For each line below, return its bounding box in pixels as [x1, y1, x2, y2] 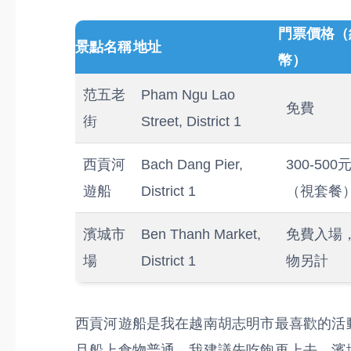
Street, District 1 [141, 114, 241, 129]
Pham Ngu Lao [141, 87, 235, 103]
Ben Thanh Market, [141, 226, 261, 242]
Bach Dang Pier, [141, 157, 243, 172]
